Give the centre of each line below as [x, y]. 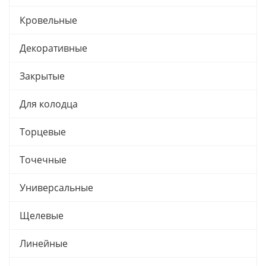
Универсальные [56, 188]
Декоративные [53, 48]
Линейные [44, 243]
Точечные [43, 160]
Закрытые [42, 76]
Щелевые [42, 216]
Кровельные [48, 20]
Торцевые [43, 132]
